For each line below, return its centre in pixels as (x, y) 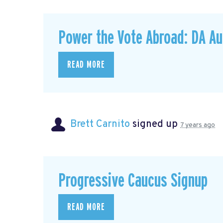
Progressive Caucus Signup (133, 181)
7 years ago (198, 125)
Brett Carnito (100, 124)
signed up (155, 124)
